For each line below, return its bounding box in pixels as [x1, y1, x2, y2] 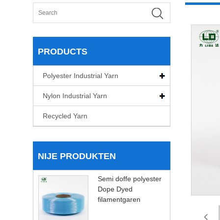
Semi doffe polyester [98, 174, 162, 183]
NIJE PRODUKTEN [38, 151, 116, 161]
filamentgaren [98, 195, 141, 203]
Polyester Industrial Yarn [43, 71, 119, 80]
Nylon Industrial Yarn [43, 91, 108, 100]
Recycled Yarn [43, 111, 88, 120]
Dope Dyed [98, 185, 133, 193]
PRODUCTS [38, 46, 88, 56]
